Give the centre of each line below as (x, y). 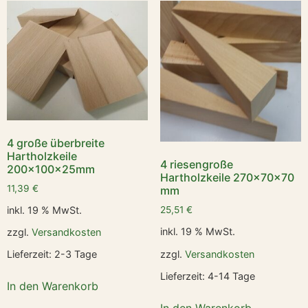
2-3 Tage (76, 254)
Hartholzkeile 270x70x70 (227, 178)
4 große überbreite (56, 143)
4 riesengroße (196, 165)
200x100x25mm (51, 169)
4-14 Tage (231, 276)
